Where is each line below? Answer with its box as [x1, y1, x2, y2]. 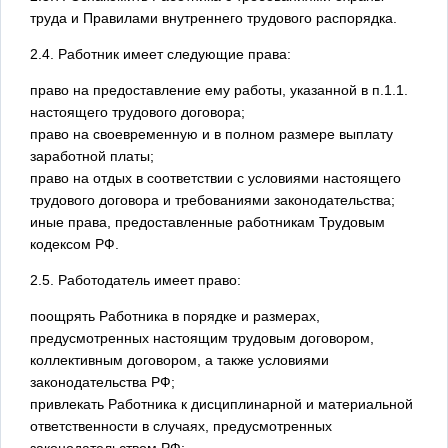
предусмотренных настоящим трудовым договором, [30, 329, 374, 346]
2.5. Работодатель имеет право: [30, 271, 241, 288]
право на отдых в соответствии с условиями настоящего [30, 169, 401, 186]
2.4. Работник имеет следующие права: [30, 45, 291, 62]
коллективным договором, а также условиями [30, 351, 329, 368]
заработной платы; [30, 147, 154, 164]
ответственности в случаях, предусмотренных [30, 417, 332, 434]
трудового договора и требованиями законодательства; [30, 191, 395, 208]
